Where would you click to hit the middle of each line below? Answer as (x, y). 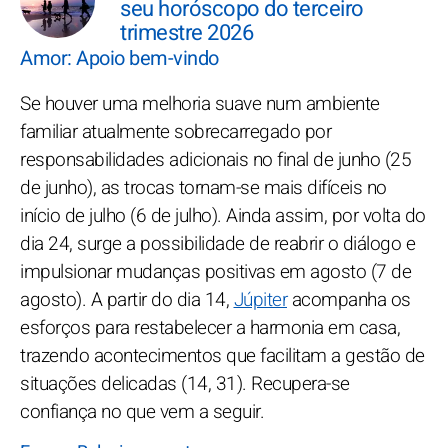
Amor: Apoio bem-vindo (119, 59)
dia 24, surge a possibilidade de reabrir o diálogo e (217, 244)
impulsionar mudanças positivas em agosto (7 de (215, 272)
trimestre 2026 (186, 33)
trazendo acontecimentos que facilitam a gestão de (222, 356)
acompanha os (349, 300)
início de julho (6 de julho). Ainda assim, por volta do (223, 216)
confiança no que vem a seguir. (142, 412)
